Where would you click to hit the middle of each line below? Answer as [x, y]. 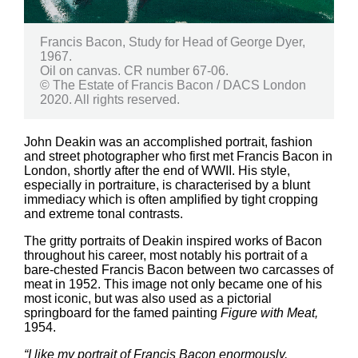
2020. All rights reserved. [110, 99]
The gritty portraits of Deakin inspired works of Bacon [173, 241]
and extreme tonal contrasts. [103, 213]
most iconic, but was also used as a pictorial [148, 298]
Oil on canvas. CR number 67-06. [134, 70]
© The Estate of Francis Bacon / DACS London [173, 85]
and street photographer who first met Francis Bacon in [178, 156]
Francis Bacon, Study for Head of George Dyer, [173, 42]
